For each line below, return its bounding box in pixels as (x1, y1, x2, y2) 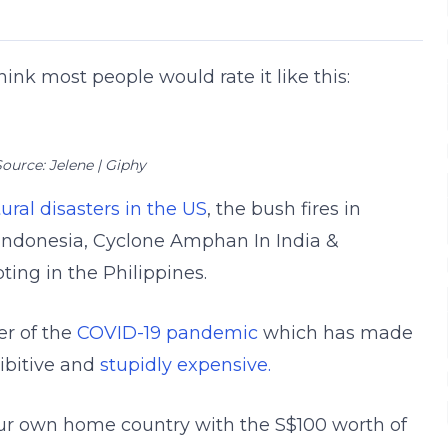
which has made (258, 321, 413, 344)
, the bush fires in (207, 197, 361, 220)
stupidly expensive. (100, 353, 271, 376)
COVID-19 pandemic (77, 321, 258, 344)
